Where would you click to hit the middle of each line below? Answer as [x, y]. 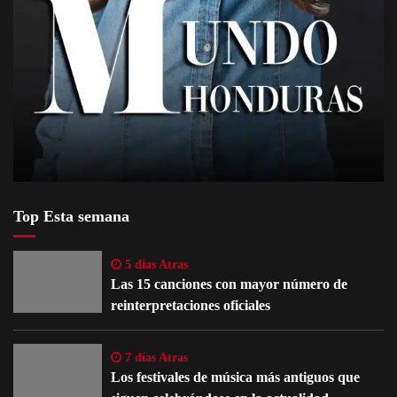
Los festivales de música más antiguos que [235, 377]
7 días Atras [155, 357]
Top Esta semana [71, 216]
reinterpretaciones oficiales [191, 305]
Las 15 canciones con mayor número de [229, 284]
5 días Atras [155, 264]
